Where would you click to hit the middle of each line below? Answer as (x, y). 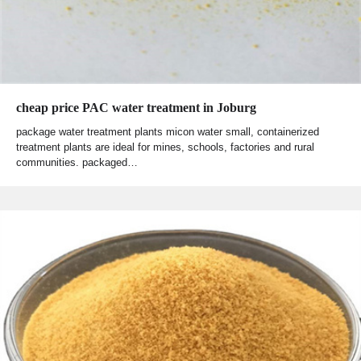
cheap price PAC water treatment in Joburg (136, 108)
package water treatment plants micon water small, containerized (168, 132)
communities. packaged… (77, 163)
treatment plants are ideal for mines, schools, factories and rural (165, 147)
